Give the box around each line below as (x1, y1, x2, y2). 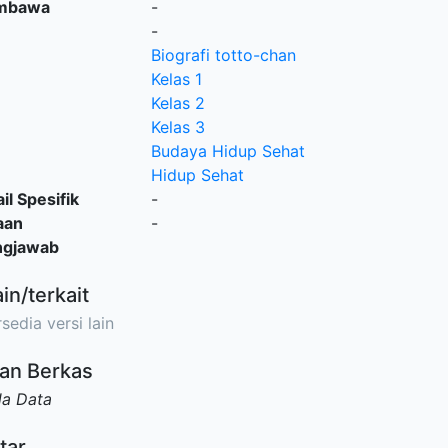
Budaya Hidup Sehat (150, 141, 305, 161)
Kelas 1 (150, 69, 202, 89)
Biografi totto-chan (150, 45, 296, 65)
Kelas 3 (150, 117, 205, 137)
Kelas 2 (150, 93, 205, 113)
